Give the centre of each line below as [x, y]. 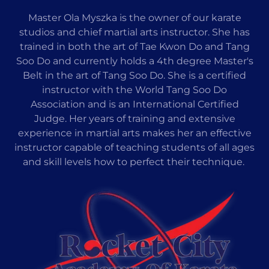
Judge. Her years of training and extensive [134, 118]
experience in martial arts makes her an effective [134, 133]
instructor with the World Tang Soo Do [134, 89]
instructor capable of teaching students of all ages [134, 147]
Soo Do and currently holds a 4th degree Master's [134, 61]
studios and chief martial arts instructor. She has [134, 32]
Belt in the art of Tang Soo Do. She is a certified [134, 75]
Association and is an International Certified [134, 104]
